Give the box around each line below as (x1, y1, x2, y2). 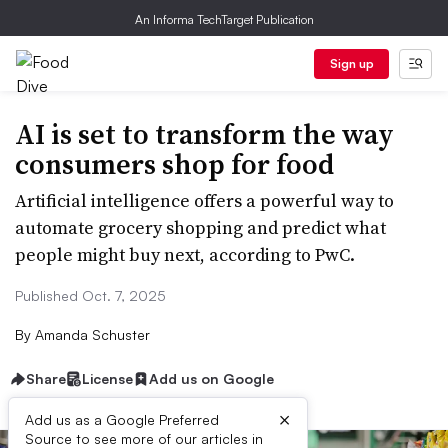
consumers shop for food (15, 145, 334, 183)
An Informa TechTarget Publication (134, 12, 314, 27)
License (82, 370, 133, 387)
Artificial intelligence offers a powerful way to (15, 188, 394, 213)
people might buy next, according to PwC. (15, 242, 355, 267)
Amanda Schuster (31, 326, 150, 343)
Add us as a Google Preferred (25, 411, 219, 428)
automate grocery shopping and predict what (15, 215, 386, 240)
